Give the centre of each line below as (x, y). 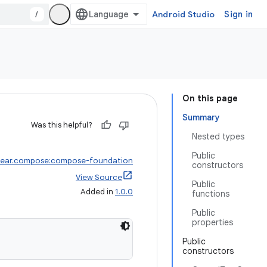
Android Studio (183, 14)
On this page (210, 98)
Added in (98, 192)
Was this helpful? (62, 125)
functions (211, 194)
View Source (99, 177)
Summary (201, 117)
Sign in (238, 14)
